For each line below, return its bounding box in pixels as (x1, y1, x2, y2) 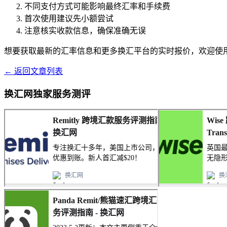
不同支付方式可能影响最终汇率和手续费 (24, 2, 170, 11)
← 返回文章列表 (4, 66, 63, 75)
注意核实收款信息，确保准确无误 (24, 26, 146, 35)
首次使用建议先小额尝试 (24, 14, 113, 23)
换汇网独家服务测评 (4, 88, 91, 99)
